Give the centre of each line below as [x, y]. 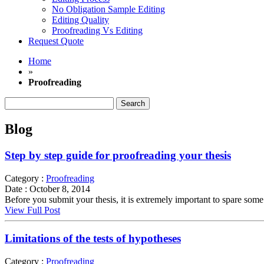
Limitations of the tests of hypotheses [93, 239]
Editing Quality [80, 20]
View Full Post [32, 210]
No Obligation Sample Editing [108, 9]
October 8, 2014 [59, 189]
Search [17, 102]
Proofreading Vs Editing [97, 30]
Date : [16, 189]
